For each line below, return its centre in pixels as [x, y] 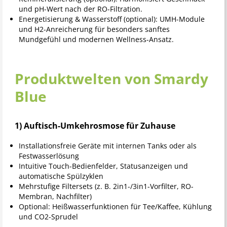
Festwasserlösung [49, 156]
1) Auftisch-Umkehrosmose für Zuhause [95, 126]
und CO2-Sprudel [48, 217]
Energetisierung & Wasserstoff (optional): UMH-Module [111, 19]
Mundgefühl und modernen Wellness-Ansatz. [96, 40]
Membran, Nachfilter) [55, 197]
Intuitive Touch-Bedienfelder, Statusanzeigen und [103, 166]
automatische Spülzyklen [61, 176]
